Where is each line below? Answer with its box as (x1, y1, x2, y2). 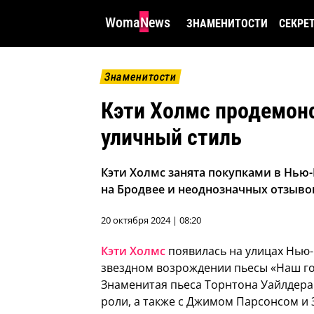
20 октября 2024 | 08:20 (101, 214, 201, 227)
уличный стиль (101, 124, 242, 151)
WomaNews (105, 14, 170, 31)
